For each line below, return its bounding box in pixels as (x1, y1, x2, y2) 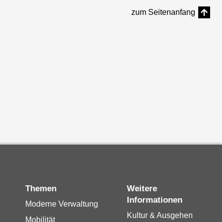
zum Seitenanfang (131, 7, 195, 16)
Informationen (126, 195, 182, 205)
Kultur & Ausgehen (126, 211, 193, 220)
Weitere (126, 183, 135, 193)
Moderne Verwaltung (25, 199, 98, 208)
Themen (30, 183, 56, 193)
